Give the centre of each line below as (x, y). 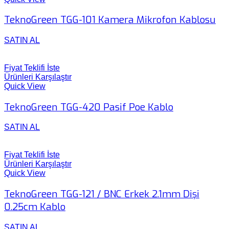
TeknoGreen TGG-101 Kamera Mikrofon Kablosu (110, 20)
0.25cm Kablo (35, 207)
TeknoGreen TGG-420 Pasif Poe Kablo (89, 107)
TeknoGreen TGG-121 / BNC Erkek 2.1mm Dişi (102, 194)
